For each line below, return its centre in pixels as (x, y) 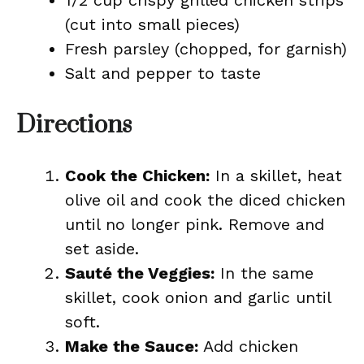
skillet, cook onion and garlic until (198, 297)
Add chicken (248, 346)
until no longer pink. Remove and (195, 224)
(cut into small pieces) (152, 24)
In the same (264, 273)
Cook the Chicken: (137, 175)
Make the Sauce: (132, 346)
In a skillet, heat (276, 175)
